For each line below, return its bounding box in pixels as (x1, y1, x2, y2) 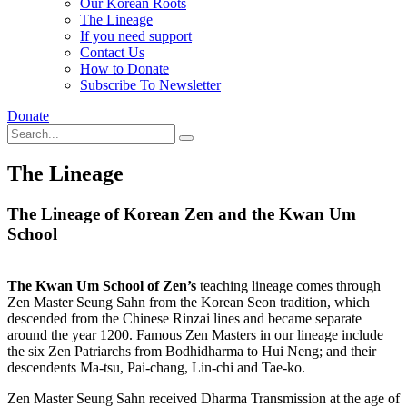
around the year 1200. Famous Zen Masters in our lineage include (7, 326, 383, 342)
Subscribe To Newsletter (80, 77, 221, 93)
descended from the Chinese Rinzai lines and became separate (7, 310, 362, 326)
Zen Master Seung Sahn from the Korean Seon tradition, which (7, 293, 370, 310)
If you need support (80, 28, 192, 44)
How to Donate (80, 61, 169, 76)
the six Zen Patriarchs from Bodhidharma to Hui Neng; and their (7, 342, 376, 359)
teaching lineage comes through (196, 277, 381, 293)
